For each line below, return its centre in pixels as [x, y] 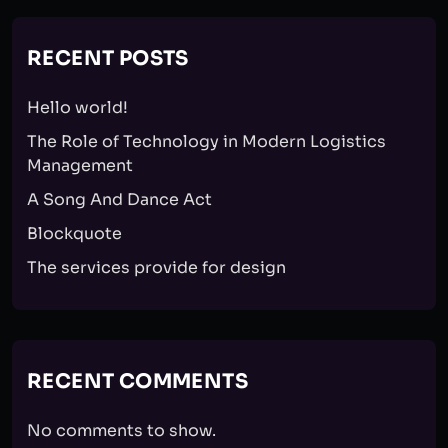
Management [80, 165]
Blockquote [74, 233]
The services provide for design [156, 267]
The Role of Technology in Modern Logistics [206, 141]
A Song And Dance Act [119, 199]
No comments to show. [121, 430]
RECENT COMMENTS [137, 381]
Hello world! [77, 107]
